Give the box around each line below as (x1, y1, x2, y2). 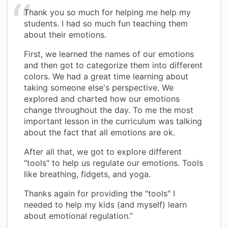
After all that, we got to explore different (24, 146, 182, 157)
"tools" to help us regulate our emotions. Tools (24, 157, 203, 168)
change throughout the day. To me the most (24, 104, 193, 115)
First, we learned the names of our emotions (24, 48, 194, 59)
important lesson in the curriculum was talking (24, 116, 202, 126)
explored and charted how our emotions (24, 93, 180, 104)
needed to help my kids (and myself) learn (24, 199, 187, 210)
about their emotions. (24, 29, 106, 40)
